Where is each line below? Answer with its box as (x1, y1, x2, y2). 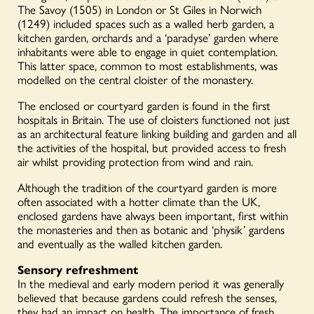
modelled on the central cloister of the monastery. (18, 70, 253, 88)
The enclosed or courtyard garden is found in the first (18, 96, 271, 114)
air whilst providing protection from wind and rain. (18, 152, 253, 170)
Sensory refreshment (18, 260, 138, 278)
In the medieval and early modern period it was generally (18, 274, 284, 292)
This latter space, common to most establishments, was (18, 56, 278, 74)
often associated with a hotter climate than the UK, (18, 192, 260, 210)
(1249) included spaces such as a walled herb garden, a (18, 14, 274, 32)
